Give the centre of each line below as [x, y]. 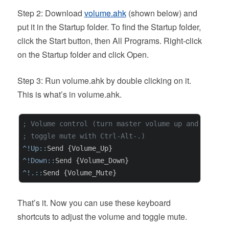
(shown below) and [162, 13]
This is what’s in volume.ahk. [69, 94]
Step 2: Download [51, 13]
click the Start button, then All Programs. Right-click [109, 41]
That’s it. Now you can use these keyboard [94, 203]
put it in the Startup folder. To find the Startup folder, [109, 27]
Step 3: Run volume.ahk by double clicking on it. [104, 81]
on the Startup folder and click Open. [83, 54]
